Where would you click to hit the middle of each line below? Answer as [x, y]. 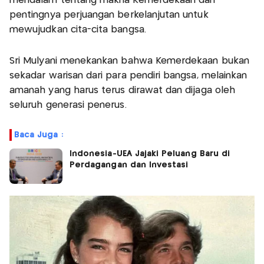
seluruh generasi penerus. [68, 105]
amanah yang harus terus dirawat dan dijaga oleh [123, 90]
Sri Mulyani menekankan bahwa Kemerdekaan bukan [129, 61]
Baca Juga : [39, 135]
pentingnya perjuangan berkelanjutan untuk [109, 15]
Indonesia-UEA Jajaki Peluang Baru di [150, 154]
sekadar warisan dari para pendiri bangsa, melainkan [128, 75]
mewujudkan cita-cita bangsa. [78, 29]
